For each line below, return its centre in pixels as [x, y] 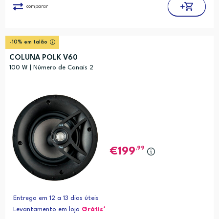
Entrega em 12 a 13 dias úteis [56, 198]
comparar [37, 6]
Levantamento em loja [47, 210]
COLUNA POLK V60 [43, 58]
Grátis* [94, 210]
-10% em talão [28, 43]
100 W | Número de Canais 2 [51, 68]
